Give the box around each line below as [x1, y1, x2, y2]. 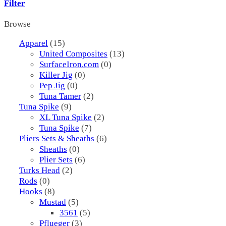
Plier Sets [39, 154, 73, 164]
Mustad [39, 196, 66, 207]
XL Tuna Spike [39, 111, 92, 122]
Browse [4, 18, 31, 29]
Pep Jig [39, 80, 65, 90]
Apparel [19, 37, 48, 48]
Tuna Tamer [39, 90, 81, 101]
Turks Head [19, 164, 60, 175]
